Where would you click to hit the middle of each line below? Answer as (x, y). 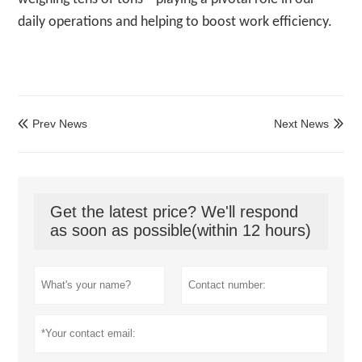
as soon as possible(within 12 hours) (181, 230)
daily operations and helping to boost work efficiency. (175, 22)
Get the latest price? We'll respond (175, 211)
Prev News (60, 123)
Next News (301, 123)
